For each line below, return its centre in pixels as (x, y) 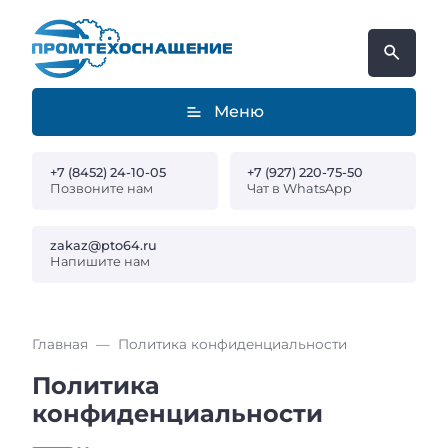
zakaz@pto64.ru (103, 246)
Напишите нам (99, 262)
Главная (60, 344)
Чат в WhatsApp (300, 188)
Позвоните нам (101, 188)
